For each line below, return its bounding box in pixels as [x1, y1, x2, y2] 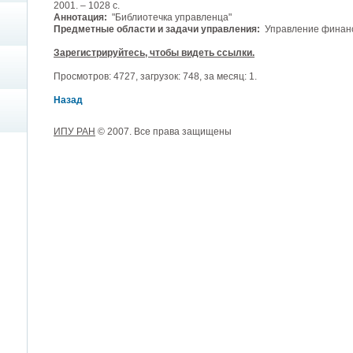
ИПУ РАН [54, 126, 95, 137]
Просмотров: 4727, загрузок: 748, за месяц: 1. [54, 71, 257, 82]
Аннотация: [54, 12, 107, 23]
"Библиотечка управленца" [107, 12, 232, 23]
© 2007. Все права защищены [95, 126, 232, 137]
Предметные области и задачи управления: [54, 24, 260, 35]
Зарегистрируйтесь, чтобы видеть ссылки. [54, 47, 255, 58]
